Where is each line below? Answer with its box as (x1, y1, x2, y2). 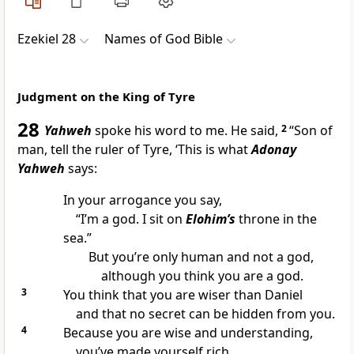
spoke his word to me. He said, (92, 122, 281, 140)
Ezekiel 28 (17, 30, 76, 48)
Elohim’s (185, 210, 235, 228)
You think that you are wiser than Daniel (62, 286, 303, 304)
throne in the (235, 210, 317, 228)
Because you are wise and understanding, (62, 324, 313, 342)
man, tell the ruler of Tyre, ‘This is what (17, 141, 251, 159)
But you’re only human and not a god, (88, 248, 314, 266)
